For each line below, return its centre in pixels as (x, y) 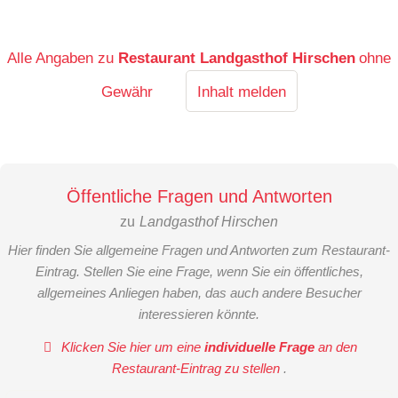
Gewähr (127, 92)
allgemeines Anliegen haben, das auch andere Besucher (199, 293)
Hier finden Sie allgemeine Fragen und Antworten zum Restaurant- (199, 251)
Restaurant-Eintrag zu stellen (197, 368)
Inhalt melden (241, 92)
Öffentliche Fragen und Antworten (199, 197)
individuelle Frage (260, 346)
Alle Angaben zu (62, 58)
